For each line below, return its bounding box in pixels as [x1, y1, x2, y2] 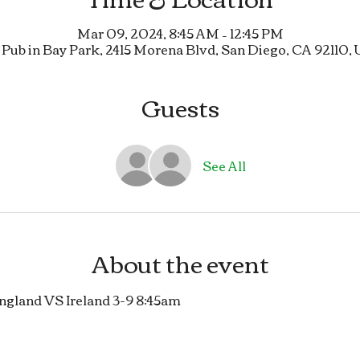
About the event [91, 239, 269, 284]
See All [202, 153, 246, 178]
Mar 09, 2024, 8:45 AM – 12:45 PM [76, 20, 284, 45]
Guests [141, 84, 219, 129]
